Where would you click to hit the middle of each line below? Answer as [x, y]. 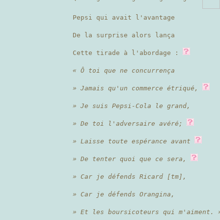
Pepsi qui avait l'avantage [124, 17]
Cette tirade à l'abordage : [128, 53]
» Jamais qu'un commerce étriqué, [136, 88]
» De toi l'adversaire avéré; [128, 124]
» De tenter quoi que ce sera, [130, 159]
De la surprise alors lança [124, 35]
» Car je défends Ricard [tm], [130, 177]
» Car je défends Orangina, [124, 194]
